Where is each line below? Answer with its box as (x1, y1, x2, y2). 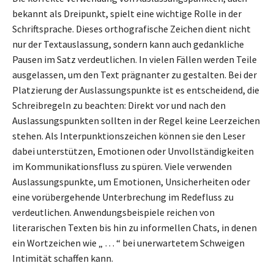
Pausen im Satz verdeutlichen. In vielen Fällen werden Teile (12, 53, 257, 65)
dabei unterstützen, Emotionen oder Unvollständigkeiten (12, 144, 254, 157)
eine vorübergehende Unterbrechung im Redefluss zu (12, 190, 234, 203)
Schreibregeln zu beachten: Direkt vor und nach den (12, 98, 226, 111)
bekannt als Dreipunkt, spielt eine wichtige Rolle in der (12, 7, 242, 20)
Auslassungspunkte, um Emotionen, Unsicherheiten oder (12, 175, 250, 188)
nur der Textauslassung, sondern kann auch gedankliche (12, 37, 244, 50)
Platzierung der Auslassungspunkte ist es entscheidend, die (12, 83, 259, 96)
